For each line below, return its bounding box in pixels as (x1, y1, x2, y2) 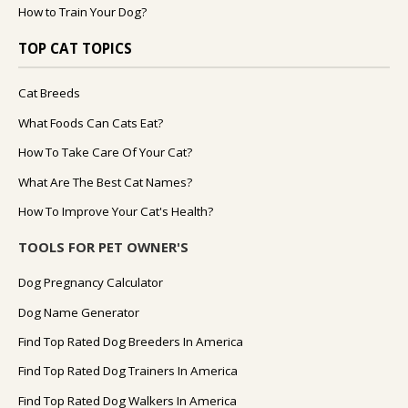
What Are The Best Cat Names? (18, 173, 192, 190)
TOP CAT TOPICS (18, 39, 132, 58)
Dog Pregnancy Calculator (18, 274, 163, 291)
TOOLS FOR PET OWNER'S (18, 238, 189, 257)
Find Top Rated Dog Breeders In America (18, 333, 243, 350)
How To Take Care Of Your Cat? (18, 144, 192, 161)
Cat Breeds (18, 85, 80, 102)
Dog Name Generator (18, 303, 139, 321)
